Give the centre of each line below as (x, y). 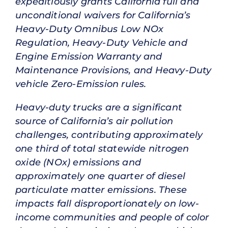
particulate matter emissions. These (101, 190)
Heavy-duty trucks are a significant (99, 108)
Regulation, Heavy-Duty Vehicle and (101, 42)
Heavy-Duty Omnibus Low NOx (90, 29)
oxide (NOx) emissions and (78, 163)
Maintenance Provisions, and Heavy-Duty (113, 70)
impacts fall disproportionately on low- (107, 204)
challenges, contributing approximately (109, 135)
